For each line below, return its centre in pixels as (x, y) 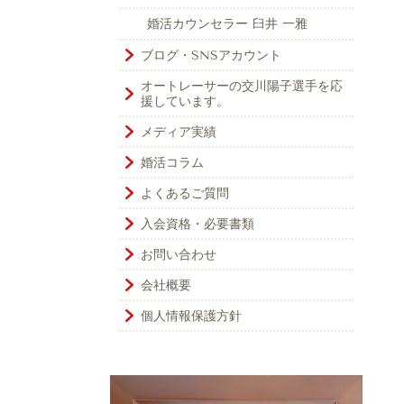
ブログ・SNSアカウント (211, 56)
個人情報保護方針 (191, 317)
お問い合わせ (179, 255)
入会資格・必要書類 (197, 225)
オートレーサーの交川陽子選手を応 (242, 87)
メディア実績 (179, 133)
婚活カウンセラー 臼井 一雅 (227, 24)
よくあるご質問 (185, 194)
